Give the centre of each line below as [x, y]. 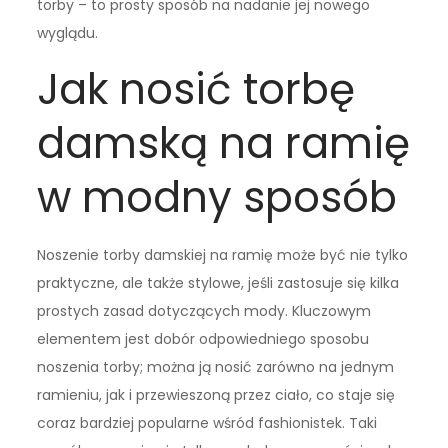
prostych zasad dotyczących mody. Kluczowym [204, 311]
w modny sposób [217, 198]
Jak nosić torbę [196, 90]
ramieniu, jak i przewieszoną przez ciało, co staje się [216, 395]
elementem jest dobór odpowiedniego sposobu [203, 339]
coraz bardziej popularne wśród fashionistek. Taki [207, 423]
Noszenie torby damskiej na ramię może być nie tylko [223, 255]
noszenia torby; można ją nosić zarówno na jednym [216, 367]
